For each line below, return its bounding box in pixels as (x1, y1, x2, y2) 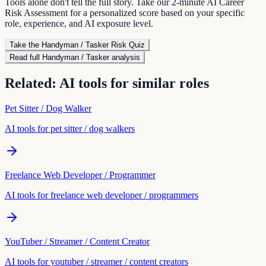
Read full (9, 52, 42, 62)
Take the (9, 40, 42, 49)
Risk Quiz (109, 40, 145, 49)
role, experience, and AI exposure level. (5, 18, 153, 28)
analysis (109, 52, 140, 62)
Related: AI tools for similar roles (5, 75, 209, 91)
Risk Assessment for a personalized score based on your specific (5, 7, 245, 18)
